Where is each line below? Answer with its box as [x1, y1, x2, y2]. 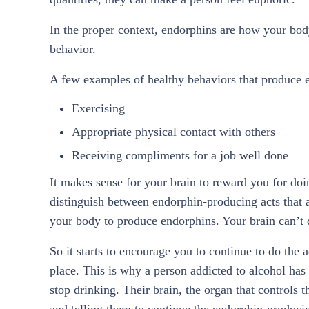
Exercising [71, 101, 125, 116]
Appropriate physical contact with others [71, 125, 275, 139]
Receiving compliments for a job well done [71, 148, 288, 163]
